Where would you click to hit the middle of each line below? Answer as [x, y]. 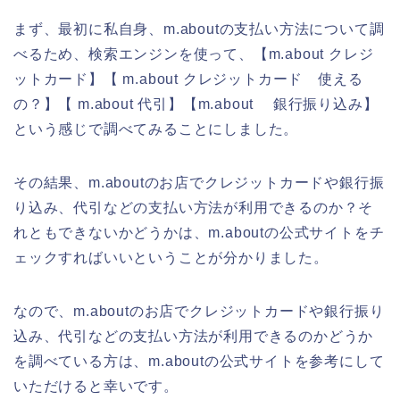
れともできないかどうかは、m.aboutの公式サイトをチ [199, 233]
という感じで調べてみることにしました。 [156, 129]
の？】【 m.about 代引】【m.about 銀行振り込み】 [196, 104]
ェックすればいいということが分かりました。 [171, 258]
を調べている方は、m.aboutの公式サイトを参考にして [199, 362]
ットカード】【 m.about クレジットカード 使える [188, 79]
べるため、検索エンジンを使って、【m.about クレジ [194, 54]
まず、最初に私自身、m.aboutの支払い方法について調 [199, 29]
